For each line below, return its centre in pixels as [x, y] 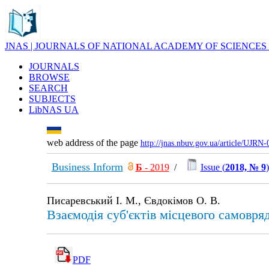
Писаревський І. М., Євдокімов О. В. [133, 201]
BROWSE [49, 77]
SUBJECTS [52, 99]
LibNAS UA [54, 110]
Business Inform [87, 167]
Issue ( [213, 167]
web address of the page [93, 143]
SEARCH [48, 88]
